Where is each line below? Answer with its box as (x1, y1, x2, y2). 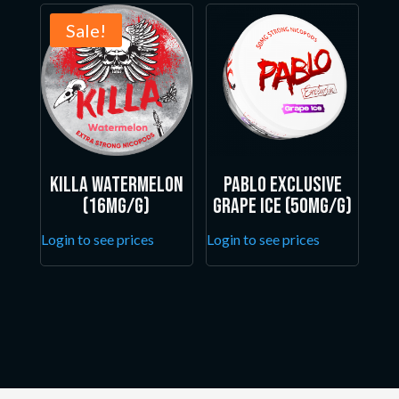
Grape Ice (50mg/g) (213, 193, 353, 220)
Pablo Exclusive (223, 172, 342, 199)
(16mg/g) (83, 193, 151, 220)
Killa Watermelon (49, 172, 183, 199)
